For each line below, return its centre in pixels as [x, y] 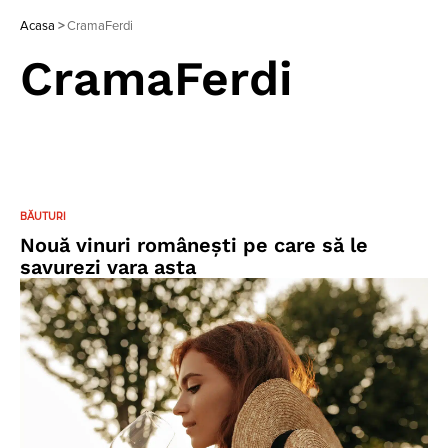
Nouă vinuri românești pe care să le [194, 245]
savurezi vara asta [108, 267]
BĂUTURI [43, 216]
